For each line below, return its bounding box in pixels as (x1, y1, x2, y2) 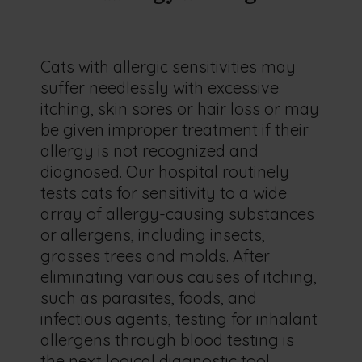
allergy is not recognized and (40, 141, 259, 161)
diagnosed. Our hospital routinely (40, 162, 289, 182)
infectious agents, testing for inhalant (40, 309, 318, 329)
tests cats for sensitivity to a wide (40, 183, 287, 203)
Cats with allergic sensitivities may (40, 57, 296, 77)
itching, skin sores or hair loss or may (40, 99, 319, 119)
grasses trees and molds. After (40, 246, 270, 266)
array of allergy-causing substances (40, 204, 314, 224)
